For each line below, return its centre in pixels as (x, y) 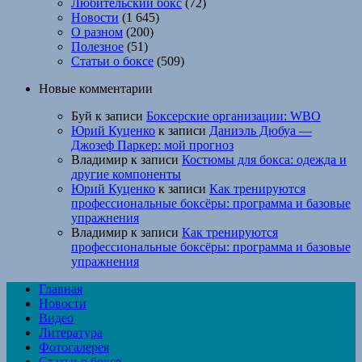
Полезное (97, 47)
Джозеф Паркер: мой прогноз (152, 145)
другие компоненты (126, 175)
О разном (97, 32)
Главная (61, 289)
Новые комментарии (96, 89)
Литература (71, 333)
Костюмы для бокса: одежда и (264, 160)
